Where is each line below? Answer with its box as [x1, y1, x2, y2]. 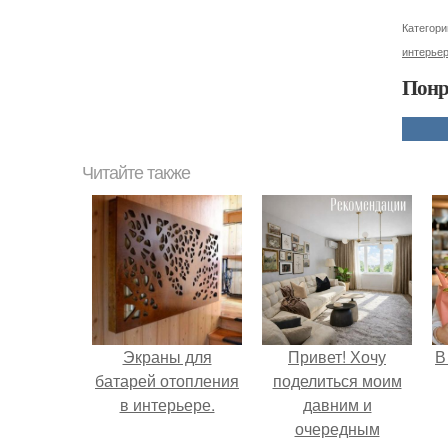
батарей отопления [95, 369, 239, 393]
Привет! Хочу [288, 345, 386, 369]
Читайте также [82, 163, 190, 184]
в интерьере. [119, 393, 215, 417]
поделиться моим [272, 369, 402, 393]
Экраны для [122, 345, 212, 369]
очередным [294, 417, 380, 441]
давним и [302, 393, 372, 417]
